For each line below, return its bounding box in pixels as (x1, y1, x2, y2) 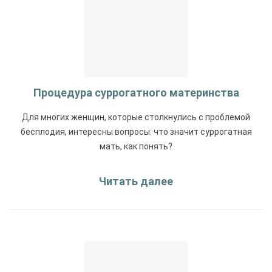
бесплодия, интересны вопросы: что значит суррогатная (20, 126, 252, 137)
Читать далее (99, 174, 173, 188)
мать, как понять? (100, 141, 172, 151)
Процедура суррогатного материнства (33, 86, 239, 99)
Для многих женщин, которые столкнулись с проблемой (22, 112, 250, 122)
